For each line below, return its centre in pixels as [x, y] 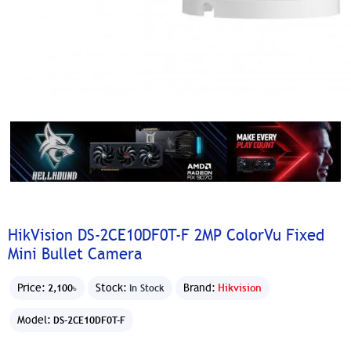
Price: [31, 288]
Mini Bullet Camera [75, 255]
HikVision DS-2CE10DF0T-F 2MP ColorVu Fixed [166, 236]
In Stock [147, 288]
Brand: [199, 288]
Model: [34, 320]
